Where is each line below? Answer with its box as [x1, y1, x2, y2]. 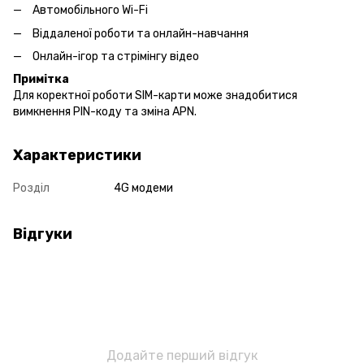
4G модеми [114, 181, 173, 196]
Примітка [13, 72, 69, 87]
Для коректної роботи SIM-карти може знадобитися [13, 89, 297, 103]
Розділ [13, 181, 50, 196]
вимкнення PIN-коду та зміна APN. [13, 105, 197, 119]
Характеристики [13, 146, 141, 165]
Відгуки [13, 225, 72, 244]
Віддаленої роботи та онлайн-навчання [32, 26, 249, 41]
